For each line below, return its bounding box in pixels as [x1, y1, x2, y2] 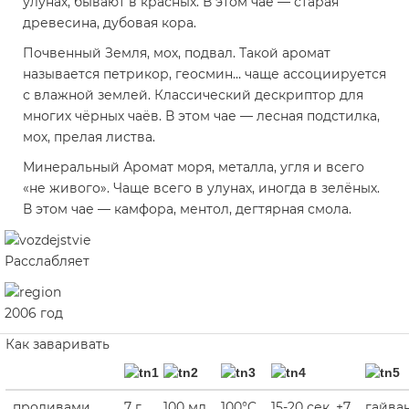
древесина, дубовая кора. [23, 15, 196, 32]
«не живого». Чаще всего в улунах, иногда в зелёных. [23, 180, 380, 197]
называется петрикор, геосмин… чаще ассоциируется [23, 66, 386, 83]
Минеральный [23, 159, 120, 176]
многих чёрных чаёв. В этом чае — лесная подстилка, [23, 108, 380, 125]
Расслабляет [5, 252, 89, 269]
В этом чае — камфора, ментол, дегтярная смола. [23, 201, 351, 218]
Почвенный [23, 45, 101, 62]
